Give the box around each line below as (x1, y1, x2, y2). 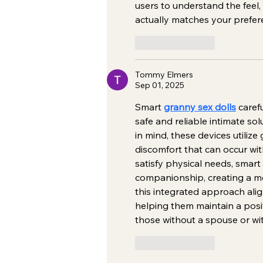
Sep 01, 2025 (135, 80, 184, 91)
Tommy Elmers (135, 69, 193, 80)
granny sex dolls (164, 101, 236, 113)
